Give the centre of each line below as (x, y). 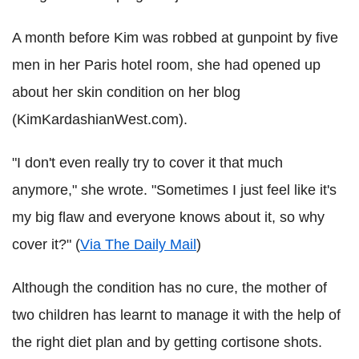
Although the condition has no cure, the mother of (169, 288)
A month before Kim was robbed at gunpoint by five (175, 38)
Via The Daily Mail (138, 245)
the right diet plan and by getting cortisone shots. (167, 343)
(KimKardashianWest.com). (100, 120)
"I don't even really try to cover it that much (147, 163)
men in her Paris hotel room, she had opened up (166, 65)
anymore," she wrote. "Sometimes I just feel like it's (174, 190)
